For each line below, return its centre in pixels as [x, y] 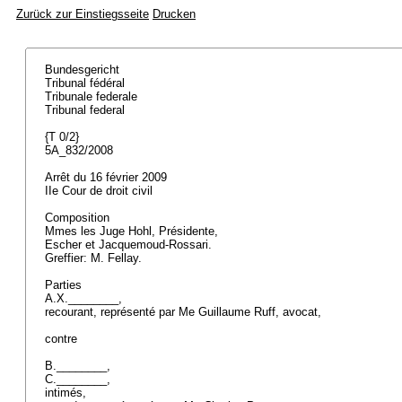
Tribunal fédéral [87, 83]
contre [63, 339]
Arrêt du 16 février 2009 [108, 177]
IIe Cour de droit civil [100, 191]
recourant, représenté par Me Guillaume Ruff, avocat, [185, 312]
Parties [65, 285]
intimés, [67, 393]
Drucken [174, 14]
